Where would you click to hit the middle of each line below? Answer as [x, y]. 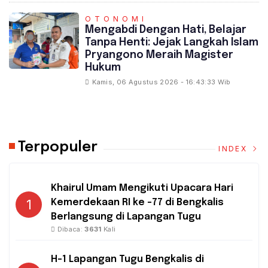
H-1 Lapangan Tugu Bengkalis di [127, 260]
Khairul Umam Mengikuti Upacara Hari [142, 188]
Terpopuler [58, 148]
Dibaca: [70, 229]
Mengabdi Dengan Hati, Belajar [166, 30]
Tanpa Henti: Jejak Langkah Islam [172, 43]
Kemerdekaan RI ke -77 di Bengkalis [137, 203]
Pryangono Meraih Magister [159, 55]
